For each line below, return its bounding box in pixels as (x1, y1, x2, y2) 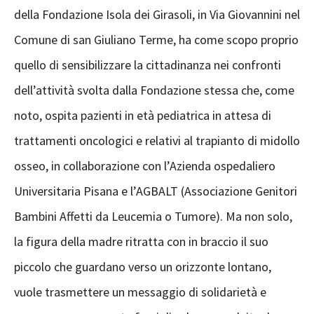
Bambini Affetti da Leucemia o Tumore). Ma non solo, (14, 208, 292, 224)
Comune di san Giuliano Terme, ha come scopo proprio (14, 32, 299, 48)
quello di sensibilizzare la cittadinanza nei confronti (14, 57, 281, 73)
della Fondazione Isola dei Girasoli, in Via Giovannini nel (14, 6, 300, 22)
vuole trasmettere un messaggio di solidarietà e (14, 284, 266, 300)
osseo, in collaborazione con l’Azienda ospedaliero (14, 158, 275, 174)
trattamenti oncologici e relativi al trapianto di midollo (14, 132, 300, 149)
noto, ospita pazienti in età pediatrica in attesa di (14, 107, 271, 123)
